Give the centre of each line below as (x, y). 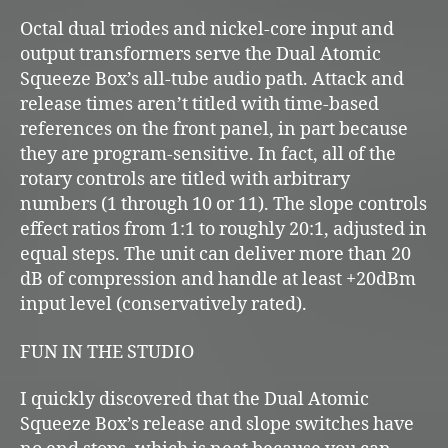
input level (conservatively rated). (163, 305)
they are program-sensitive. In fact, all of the (208, 155)
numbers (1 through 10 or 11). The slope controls (223, 205)
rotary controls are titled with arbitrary (185, 180)
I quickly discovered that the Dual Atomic (194, 400)
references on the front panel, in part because (214, 130)
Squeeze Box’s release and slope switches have (217, 425)
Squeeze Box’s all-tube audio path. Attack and (212, 80)
